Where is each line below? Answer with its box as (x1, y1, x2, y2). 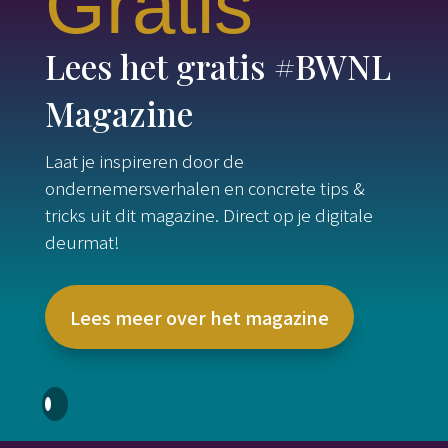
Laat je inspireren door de (44, 148, 244, 174)
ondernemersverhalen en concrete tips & (44, 175, 365, 201)
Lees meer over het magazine (69, 304, 329, 331)
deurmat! (44, 229, 120, 255)
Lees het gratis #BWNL (44, 43, 391, 90)
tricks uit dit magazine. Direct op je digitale (44, 202, 373, 228)
